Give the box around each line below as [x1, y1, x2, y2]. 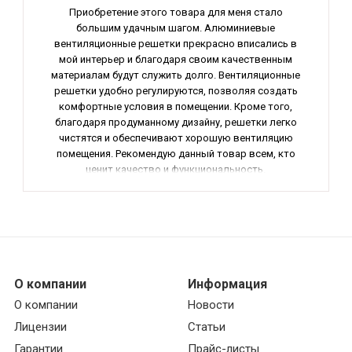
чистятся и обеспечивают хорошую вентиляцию [58, 131, 293, 144]
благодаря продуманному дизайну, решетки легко [54, 115, 297, 128]
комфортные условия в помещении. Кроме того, [59, 100, 293, 112]
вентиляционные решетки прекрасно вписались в [54, 37, 298, 49]
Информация [187, 277, 267, 291]
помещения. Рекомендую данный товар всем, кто [56, 147, 295, 159]
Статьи [187, 320, 225, 334]
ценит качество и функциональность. [86, 163, 266, 175]
